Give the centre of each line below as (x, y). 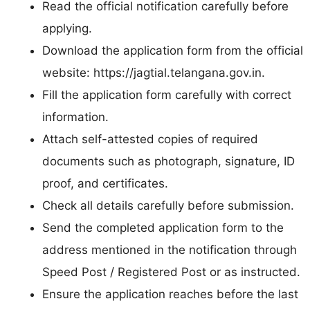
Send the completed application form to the (163, 227)
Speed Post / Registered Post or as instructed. (171, 272)
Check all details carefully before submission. (168, 205)
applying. (67, 28)
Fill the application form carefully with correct (167, 94)
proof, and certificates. (105, 183)
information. (75, 117)
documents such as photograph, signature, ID (168, 161)
